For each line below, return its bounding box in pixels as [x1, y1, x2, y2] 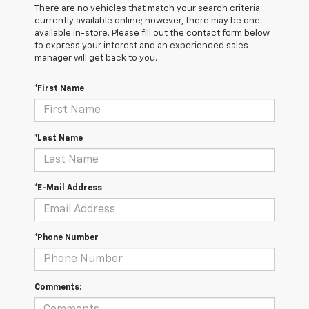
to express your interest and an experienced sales [34, 41, 248, 51]
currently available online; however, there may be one [34, 17, 260, 26]
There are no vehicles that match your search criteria [34, 4, 260, 14]
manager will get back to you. [34, 54, 157, 63]
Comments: [34, 283, 81, 292]
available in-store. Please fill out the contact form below [34, 29, 270, 39]
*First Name [34, 85, 84, 94]
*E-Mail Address [34, 184, 102, 193]
